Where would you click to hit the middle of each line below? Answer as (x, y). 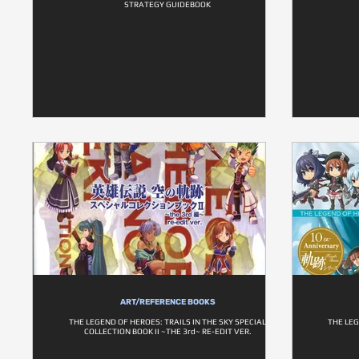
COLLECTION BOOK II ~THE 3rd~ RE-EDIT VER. (168, 331)
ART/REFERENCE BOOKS (168, 302)
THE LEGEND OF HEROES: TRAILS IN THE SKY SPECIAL (168, 322)
